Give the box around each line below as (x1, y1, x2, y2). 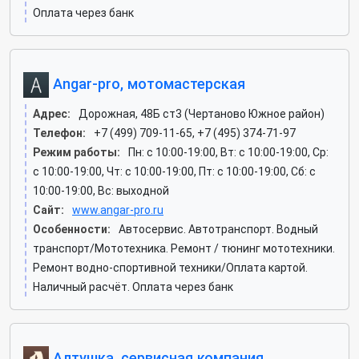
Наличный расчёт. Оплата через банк (33, 280, 233, 293)
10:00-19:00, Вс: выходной (33, 184, 169, 197)
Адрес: (33, 107, 71, 120)
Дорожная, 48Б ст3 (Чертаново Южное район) (79, 107, 325, 120)
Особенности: (33, 223, 111, 236)
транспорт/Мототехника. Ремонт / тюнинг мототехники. (33, 242, 335, 255)
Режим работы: (33, 146, 120, 159)
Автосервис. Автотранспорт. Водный (119, 223, 318, 236)
